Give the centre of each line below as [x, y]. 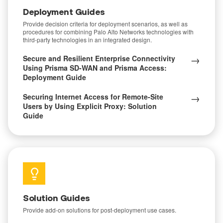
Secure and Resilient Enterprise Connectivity [99, 58]
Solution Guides [56, 198]
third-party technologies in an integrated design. [87, 40]
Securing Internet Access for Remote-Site [93, 97]
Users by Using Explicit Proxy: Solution [90, 106]
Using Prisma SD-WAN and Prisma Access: [95, 68]
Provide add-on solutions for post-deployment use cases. [100, 210]
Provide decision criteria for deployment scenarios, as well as [105, 24]
